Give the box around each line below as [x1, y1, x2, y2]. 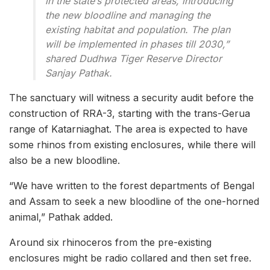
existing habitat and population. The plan [45, 24, 230, 36]
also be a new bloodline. [9, 154, 120, 167]
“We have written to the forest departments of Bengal [9, 180, 254, 192]
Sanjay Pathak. [45, 67, 112, 80]
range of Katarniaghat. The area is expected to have [9, 123, 248, 136]
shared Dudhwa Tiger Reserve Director [45, 52, 222, 65]
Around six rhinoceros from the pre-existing [9, 236, 212, 249]
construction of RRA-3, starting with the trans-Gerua [9, 107, 250, 120]
